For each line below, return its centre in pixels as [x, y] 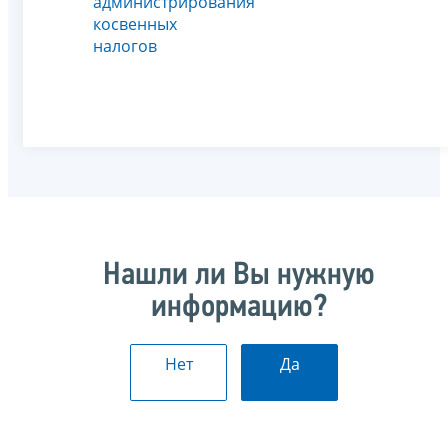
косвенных [135, 23]
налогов [125, 45]
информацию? [239, 307]
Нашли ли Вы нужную [239, 275]
